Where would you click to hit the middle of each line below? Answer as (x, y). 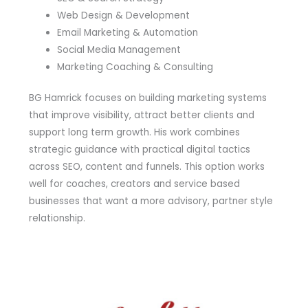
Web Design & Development (123, 15)
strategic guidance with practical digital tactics (139, 150)
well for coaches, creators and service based (134, 184)
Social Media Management (119, 49)
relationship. (57, 219)
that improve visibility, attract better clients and (141, 115)
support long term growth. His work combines (134, 133)
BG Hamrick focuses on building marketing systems (147, 98)
